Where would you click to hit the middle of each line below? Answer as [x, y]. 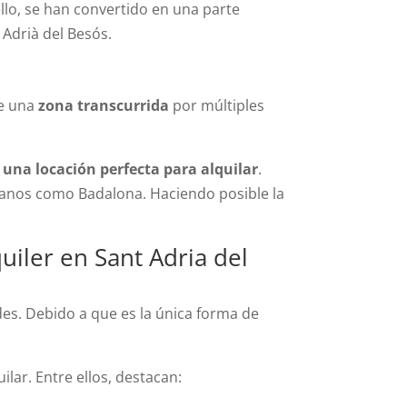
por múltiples [217, 105]
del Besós [74, 33]
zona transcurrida [104, 105]
